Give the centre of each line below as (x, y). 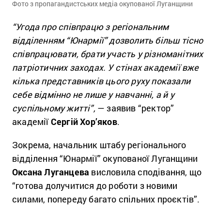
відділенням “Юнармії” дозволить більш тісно (108, 40)
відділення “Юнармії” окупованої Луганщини (105, 159)
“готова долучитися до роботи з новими (95, 186)
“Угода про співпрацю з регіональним (91, 27)
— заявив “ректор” (135, 108)
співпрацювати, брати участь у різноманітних (108, 54)
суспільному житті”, (54, 108)
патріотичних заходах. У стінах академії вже (106, 68)
